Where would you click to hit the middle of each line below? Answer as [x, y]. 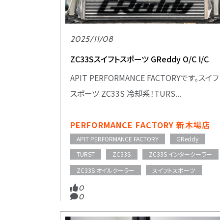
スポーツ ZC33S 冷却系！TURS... [126, 93]
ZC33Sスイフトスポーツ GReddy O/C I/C [139, 59]
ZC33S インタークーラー [180, 154]
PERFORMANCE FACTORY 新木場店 [140, 125]
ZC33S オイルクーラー [106, 170]
